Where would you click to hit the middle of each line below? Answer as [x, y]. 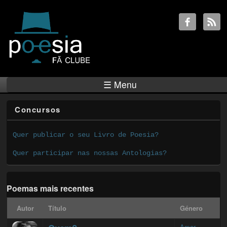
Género [192, 208]
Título [58, 208]
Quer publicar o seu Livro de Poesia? [86, 135]
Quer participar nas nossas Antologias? [90, 153]
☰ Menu [120, 85]
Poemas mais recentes [50, 188]
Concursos [38, 110]
